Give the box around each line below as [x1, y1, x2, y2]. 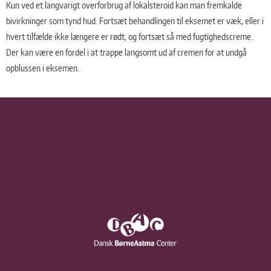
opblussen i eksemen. [6, 62, 79, 74]
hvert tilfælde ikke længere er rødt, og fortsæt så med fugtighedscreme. [6, 31, 253, 43]
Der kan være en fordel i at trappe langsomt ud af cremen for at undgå [6, 47, 247, 59]
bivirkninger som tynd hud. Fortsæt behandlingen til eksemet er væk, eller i [6, 15, 264, 27]
